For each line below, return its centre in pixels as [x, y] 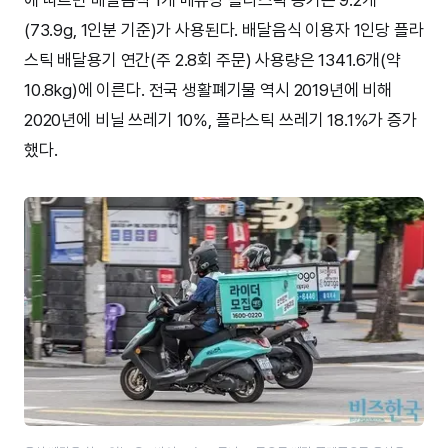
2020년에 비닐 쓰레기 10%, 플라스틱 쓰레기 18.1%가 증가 [220, 119]
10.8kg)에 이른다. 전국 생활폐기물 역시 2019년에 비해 [208, 89]
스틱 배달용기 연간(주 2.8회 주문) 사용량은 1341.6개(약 [212, 59]
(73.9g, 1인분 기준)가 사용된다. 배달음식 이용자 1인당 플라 [224, 29]
